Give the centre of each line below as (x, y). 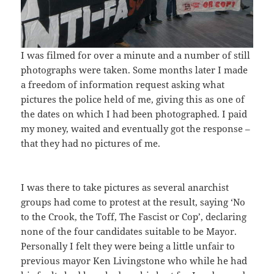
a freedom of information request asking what (123, 84)
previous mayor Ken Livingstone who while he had (134, 260)
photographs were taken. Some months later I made (135, 69)
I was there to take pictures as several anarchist (125, 187)
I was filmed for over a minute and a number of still (136, 55)
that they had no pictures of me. (91, 143)
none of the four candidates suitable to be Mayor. (129, 231)
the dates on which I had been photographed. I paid (134, 113)
